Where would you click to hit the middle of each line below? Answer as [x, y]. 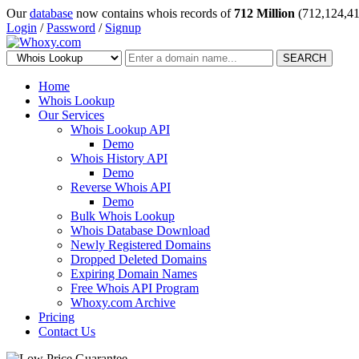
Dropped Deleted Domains [139, 259]
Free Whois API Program [135, 288]
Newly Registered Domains [141, 245]
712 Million [264, 13]
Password [71, 28]
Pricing [56, 317]
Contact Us [67, 331]
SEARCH [305, 58]
